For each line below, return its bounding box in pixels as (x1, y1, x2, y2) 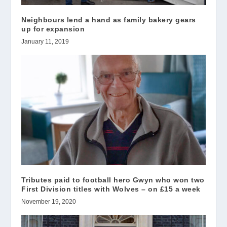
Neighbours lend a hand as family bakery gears (21, 16, 196, 24)
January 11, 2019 (21, 38, 69, 46)
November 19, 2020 (21, 198, 77, 206)
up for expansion (21, 25, 85, 33)
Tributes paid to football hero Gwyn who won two (21, 176, 205, 184)
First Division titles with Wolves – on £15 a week (21, 185, 201, 194)
